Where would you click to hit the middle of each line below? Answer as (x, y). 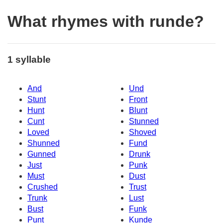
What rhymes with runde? (106, 22)
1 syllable (29, 59)
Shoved (143, 132)
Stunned (144, 121)
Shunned (44, 143)
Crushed (43, 187)
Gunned (42, 154)
